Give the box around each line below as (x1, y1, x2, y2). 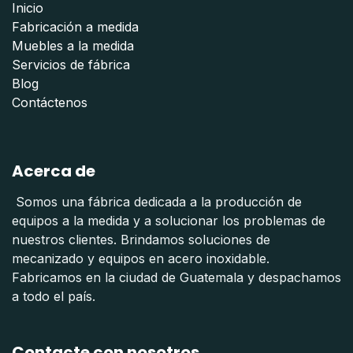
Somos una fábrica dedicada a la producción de (12, 193, 302, 210)
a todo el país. (12, 288, 95, 304)
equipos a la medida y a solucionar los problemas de (12, 212, 325, 229)
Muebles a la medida (12, 37, 134, 54)
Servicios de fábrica (12, 56, 130, 72)
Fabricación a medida (12, 18, 139, 35)
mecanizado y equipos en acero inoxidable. (12, 250, 269, 266)
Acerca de (12, 159, 95, 182)
